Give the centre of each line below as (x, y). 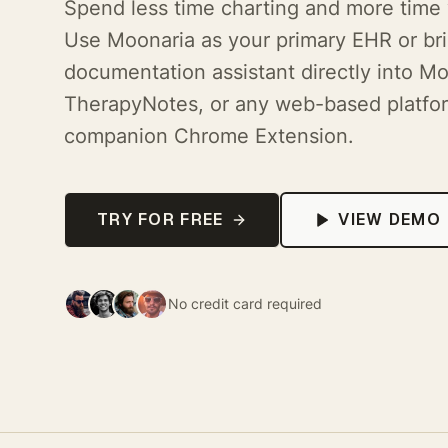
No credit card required (245, 303)
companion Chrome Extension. (209, 135)
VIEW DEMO (389, 219)
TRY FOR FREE (160, 219)
